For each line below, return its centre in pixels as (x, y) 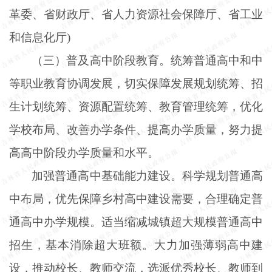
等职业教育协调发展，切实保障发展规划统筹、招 (136, 83)
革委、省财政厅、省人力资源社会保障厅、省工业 (136, 14)
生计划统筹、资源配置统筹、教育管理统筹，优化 (136, 106)
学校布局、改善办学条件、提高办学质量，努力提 (136, 129)
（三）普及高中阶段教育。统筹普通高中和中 (147, 60)
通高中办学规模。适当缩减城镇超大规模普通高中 (136, 222)
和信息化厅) (40, 37)
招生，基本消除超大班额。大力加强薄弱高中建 (136, 245)
